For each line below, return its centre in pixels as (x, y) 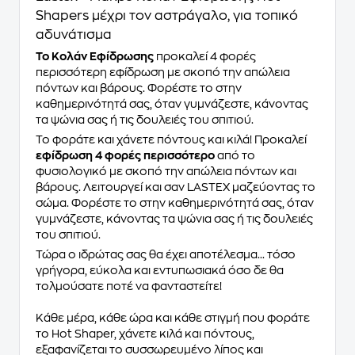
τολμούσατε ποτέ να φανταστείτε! (129, 286)
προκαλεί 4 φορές (205, 56)
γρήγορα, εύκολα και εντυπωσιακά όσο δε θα (160, 270)
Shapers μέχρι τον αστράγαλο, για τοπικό (167, 16)
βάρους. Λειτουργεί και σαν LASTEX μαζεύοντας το (176, 187)
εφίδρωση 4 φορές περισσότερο (125, 155)
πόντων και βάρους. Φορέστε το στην (139, 88)
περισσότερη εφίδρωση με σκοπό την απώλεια (163, 72)
